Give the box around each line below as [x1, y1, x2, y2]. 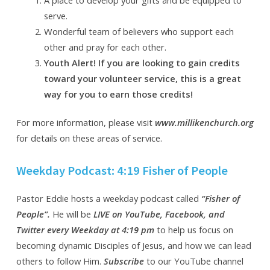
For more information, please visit [16, 116, 155, 128]
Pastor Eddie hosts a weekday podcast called [16, 192, 201, 205]
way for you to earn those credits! [43, 87, 193, 100]
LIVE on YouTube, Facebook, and [93, 208, 225, 221]
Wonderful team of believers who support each [43, 25, 234, 37]
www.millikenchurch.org [154, 116, 254, 128]
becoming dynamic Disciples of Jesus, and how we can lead [16, 239, 251, 252]
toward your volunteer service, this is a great [43, 72, 241, 84]
